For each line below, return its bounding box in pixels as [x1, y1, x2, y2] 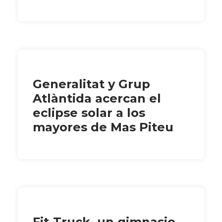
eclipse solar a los [33, 105, 145, 120]
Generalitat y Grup [33, 76, 150, 91]
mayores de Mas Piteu [33, 119, 173, 134]
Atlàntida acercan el [33, 91, 161, 106]
